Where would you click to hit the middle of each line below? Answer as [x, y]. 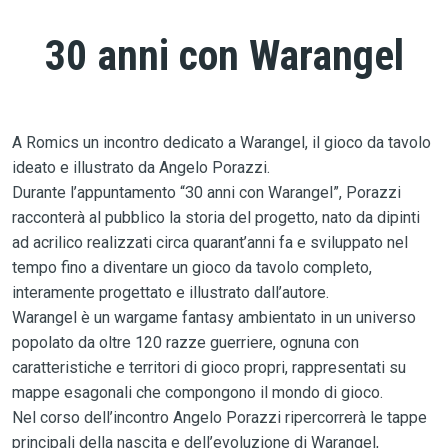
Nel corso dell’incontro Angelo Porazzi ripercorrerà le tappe [219, 417]
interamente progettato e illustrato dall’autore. [170, 292]
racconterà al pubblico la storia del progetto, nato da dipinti [215, 217]
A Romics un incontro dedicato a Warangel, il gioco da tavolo [221, 142]
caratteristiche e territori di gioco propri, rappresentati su [208, 367]
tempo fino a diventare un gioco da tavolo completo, [191, 267]
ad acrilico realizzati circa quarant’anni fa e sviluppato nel [209, 242]
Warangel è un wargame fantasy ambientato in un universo [213, 317]
